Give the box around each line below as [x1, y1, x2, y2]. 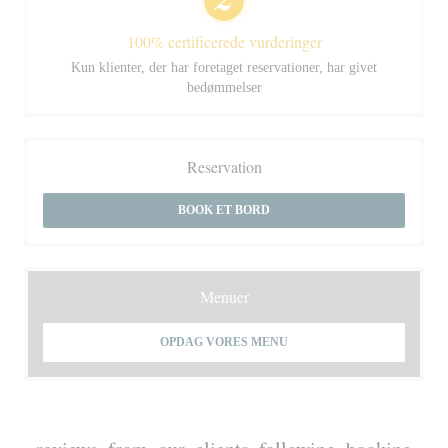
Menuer [199, 286, 249, 307]
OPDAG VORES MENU [160, 335, 288, 349]
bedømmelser [186, 80, 262, 95]
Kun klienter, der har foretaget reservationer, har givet [71, 60, 377, 75]
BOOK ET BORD [178, 203, 270, 217]
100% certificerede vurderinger [126, 31, 322, 52]
